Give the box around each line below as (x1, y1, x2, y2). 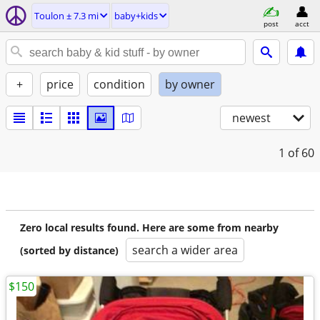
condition (94, 76, 145, 92)
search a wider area (132, 242, 238, 258)
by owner (165, 76, 215, 92)
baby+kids (114, 9, 158, 22)
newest (232, 110, 271, 126)
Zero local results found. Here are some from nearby (20, 221, 279, 234)
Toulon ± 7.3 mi (34, 9, 99, 22)
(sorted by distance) (20, 244, 119, 257)
